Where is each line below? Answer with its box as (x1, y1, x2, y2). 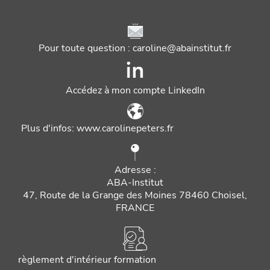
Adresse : (114, 163, 156, 177)
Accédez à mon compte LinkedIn (65, 83, 205, 97)
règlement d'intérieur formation (18, 253, 156, 266)
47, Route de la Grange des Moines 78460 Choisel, (23, 188, 247, 202)
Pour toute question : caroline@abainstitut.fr (39, 41, 231, 55)
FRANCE (116, 201, 154, 215)
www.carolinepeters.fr (77, 121, 174, 135)
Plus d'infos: (21, 121, 77, 135)
